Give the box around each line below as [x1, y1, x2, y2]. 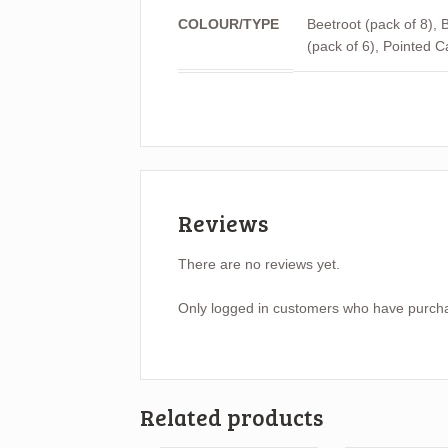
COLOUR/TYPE [177, 16, 279, 33]
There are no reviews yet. [177, 255, 340, 272]
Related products [140, 402, 324, 433]
